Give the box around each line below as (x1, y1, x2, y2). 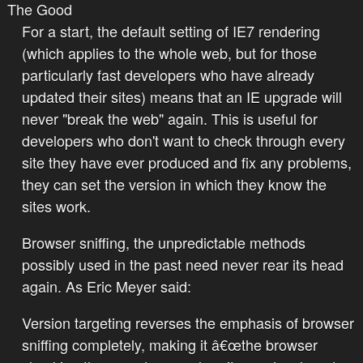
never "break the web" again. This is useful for (21, 108, 318, 130)
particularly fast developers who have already (21, 64, 314, 86)
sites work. (21, 195, 91, 217)
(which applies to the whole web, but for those (21, 42, 317, 64)
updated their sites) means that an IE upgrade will (21, 86, 342, 108)
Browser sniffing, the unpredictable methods (21, 232, 305, 254)
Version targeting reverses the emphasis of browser (21, 312, 354, 334)
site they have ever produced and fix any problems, (21, 152, 352, 173)
